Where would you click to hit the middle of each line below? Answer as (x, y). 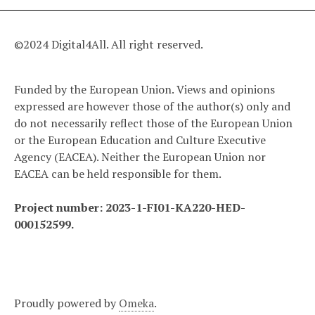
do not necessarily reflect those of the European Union (153, 123)
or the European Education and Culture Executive (140, 140)
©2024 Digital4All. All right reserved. (109, 44)
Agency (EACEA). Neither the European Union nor (140, 157)
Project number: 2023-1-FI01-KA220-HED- (130, 207)
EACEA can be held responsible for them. (118, 174)
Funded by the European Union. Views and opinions (144, 89)
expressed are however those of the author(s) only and (152, 106)
